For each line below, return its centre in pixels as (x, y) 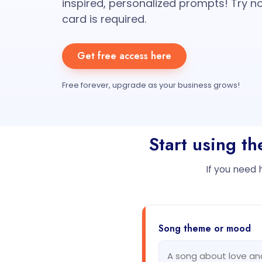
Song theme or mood (205, 228)
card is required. (104, 19)
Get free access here (124, 56)
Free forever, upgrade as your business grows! (151, 85)
